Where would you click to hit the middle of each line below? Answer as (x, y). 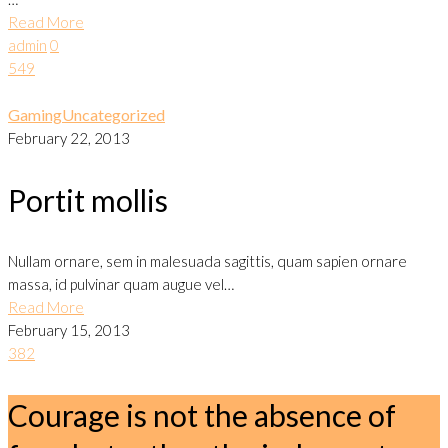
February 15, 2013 (69, 330)
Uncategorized (113, 114)
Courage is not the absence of (202, 415)
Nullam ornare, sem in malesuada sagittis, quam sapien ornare (207, 261)
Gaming (35, 114)
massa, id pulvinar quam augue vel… (121, 284)
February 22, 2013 (69, 138)
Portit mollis (88, 200)
